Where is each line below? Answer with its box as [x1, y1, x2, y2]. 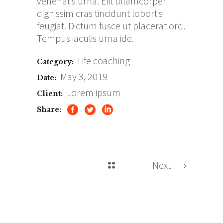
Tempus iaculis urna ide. [37, 32, 134, 45]
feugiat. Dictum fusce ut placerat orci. [37, 19, 186, 32]
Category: [37, 57, 74, 67]
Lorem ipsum [67, 86, 120, 99]
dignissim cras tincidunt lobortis [37, 7, 163, 20]
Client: [37, 89, 63, 99]
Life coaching [78, 54, 130, 67]
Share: [37, 105, 61, 114]
